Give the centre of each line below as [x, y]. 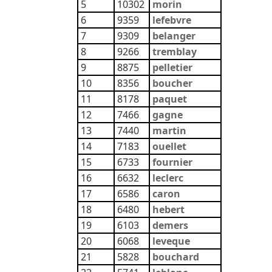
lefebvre [172, 20]
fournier [172, 162]
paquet [170, 99]
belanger [174, 36]
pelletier [172, 67]
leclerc [168, 178]
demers [170, 225]
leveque [171, 241]
